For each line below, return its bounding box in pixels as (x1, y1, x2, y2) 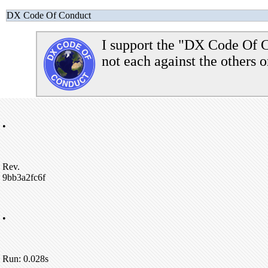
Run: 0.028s (2, 254, 48, 264)
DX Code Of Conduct (7, 10, 91, 20)
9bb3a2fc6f (2, 172, 45, 182)
